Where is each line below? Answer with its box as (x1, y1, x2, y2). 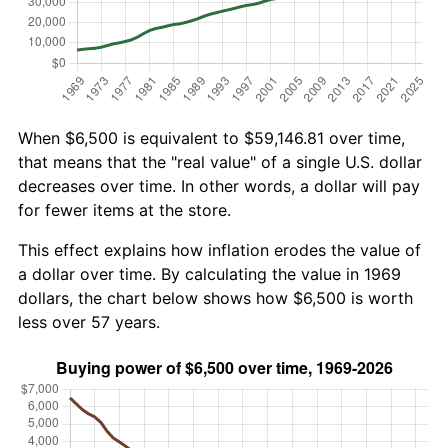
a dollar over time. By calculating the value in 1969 (18, 263, 401, 284)
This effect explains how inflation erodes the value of (18, 239, 421, 260)
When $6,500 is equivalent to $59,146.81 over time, (18, 127, 405, 148)
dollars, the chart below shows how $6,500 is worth (18, 287, 413, 308)
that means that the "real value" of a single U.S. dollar (18, 151, 422, 172)
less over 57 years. (18, 311, 160, 332)
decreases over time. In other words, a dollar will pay (18, 175, 420, 196)
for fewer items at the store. (18, 199, 231, 220)
